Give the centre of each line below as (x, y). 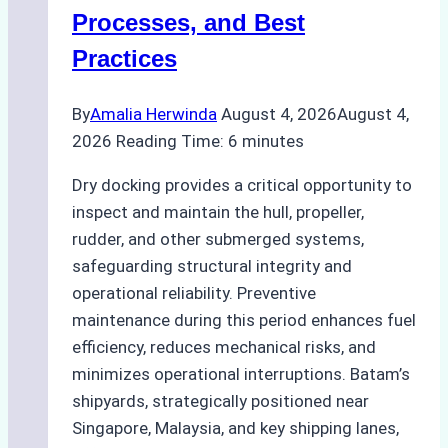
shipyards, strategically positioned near (220, 401)
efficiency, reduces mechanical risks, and (224, 347)
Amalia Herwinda (153, 114)
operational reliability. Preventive (194, 293)
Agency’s (185, 36)
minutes (273, 141)
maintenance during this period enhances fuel (244, 320)
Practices (124, 59)
